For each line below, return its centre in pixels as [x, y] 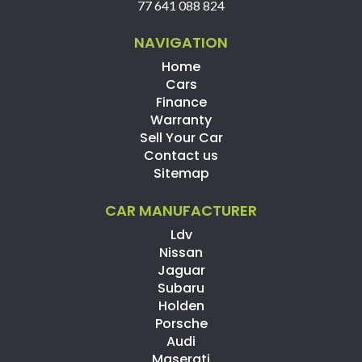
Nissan [181, 253]
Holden [181, 306]
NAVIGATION [181, 42]
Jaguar [181, 270]
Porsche [181, 324]
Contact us [181, 156]
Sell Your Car [181, 138]
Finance [181, 102]
